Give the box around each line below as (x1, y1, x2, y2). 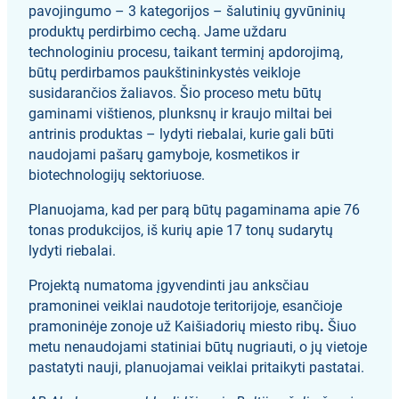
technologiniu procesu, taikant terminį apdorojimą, (28, 43, 344, 61)
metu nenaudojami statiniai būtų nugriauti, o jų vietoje (28, 338, 368, 355)
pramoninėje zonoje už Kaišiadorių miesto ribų (28, 317, 321, 335)
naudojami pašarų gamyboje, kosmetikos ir (28, 145, 300, 163)
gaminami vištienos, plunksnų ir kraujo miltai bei (28, 104, 333, 122)
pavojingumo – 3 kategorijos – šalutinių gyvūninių (28, 2, 346, 20)
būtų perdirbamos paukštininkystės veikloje (28, 63, 301, 81)
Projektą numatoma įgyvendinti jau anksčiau (28, 276, 310, 294)
